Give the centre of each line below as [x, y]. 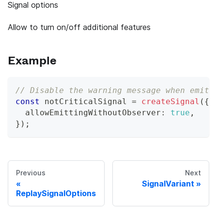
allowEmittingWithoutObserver [88, 113]
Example [32, 60]
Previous [31, 173]
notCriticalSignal [86, 102]
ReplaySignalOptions [56, 194]
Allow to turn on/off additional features [79, 27]
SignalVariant [168, 184]
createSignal [170, 102]
